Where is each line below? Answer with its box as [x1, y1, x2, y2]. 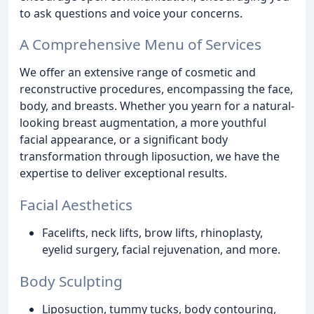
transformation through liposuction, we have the [20, 149, 280, 165]
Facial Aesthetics [20, 195, 132, 215]
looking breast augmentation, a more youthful [20, 115, 266, 131]
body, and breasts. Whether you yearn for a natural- [20, 98, 294, 114]
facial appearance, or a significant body [20, 132, 228, 148]
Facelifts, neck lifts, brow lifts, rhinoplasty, [42, 225, 263, 241]
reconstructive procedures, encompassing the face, [20, 81, 293, 97]
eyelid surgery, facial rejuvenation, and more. [42, 242, 280, 258]
